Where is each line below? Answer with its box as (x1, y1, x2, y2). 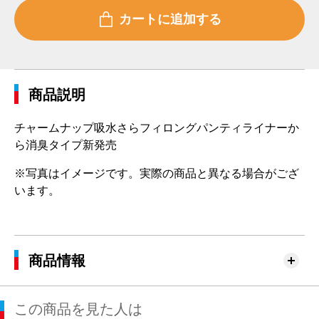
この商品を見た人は (14, 301, 142, 318)
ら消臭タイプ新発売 (14, 139, 117, 152)
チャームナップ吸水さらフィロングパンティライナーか (14, 122, 299, 135)
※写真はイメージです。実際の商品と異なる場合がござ (14, 167, 299, 180)
